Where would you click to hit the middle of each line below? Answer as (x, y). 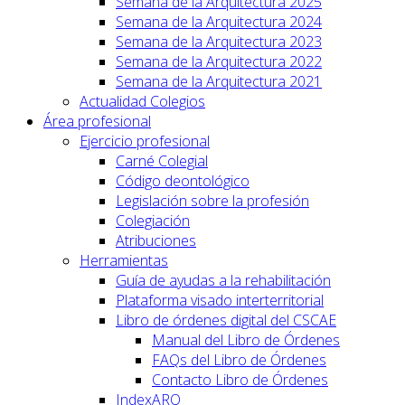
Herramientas (124, 260)
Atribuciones (156, 240)
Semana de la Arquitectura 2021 (219, 81)
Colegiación (153, 220)
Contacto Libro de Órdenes (240, 379)
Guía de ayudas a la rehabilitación (223, 280)
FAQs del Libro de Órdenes (239, 359)
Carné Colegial (162, 160)
